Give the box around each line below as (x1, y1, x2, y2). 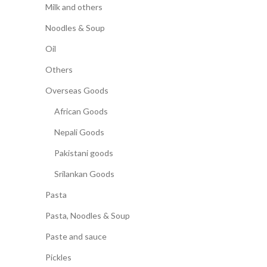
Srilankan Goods (54, 169, 114, 179)
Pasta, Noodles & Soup (45, 210, 130, 221)
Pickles (45, 252, 72, 262)
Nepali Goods (54, 127, 104, 137)
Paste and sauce (45, 231, 107, 241)
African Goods (54, 106, 108, 116)
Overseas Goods (45, 85, 108, 95)
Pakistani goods (54, 148, 113, 158)
